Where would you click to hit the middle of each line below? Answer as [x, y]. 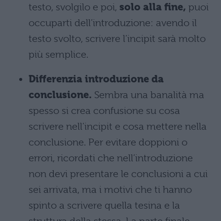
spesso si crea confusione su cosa [104, 111]
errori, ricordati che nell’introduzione [111, 158]
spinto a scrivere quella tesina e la [104, 205]
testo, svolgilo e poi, [74, 7]
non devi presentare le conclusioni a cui [118, 174]
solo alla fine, [153, 7]
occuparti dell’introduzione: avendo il [113, 23]
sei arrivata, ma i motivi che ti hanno [110, 190]
